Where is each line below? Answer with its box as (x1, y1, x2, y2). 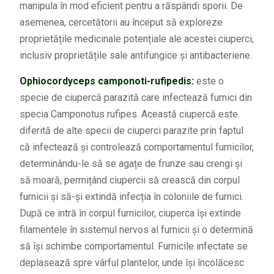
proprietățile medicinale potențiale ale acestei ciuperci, (19, 33, 254, 45)
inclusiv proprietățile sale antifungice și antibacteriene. (19, 50, 252, 62)
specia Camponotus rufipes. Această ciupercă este (19, 108, 238, 120)
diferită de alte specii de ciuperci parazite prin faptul (19, 125, 243, 137)
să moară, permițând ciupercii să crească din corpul (19, 174, 240, 187)
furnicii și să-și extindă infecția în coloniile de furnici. (19, 191, 243, 203)
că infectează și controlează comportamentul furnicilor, (19, 141, 254, 154)
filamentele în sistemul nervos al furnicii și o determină (19, 224, 253, 236)
